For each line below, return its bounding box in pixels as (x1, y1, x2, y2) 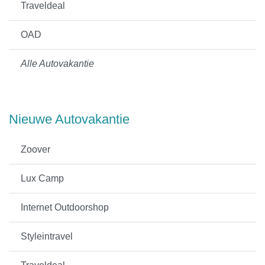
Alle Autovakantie (21, 59, 94, 69)
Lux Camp (21, 173, 64, 183)
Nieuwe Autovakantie (9, 112, 130, 127)
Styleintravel (21, 231, 73, 241)
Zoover (21, 144, 50, 154)
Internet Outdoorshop (21, 202, 109, 212)
